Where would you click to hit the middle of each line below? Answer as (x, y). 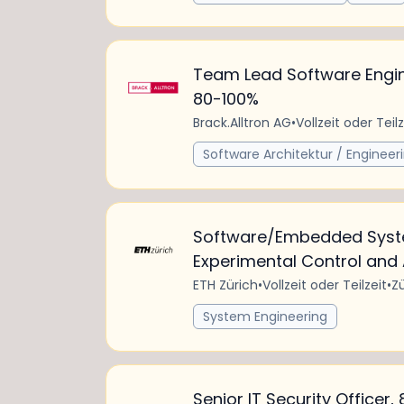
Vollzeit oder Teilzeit (325, 285)
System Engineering (265, 317)
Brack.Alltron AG (242, 123)
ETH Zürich (225, 285)
